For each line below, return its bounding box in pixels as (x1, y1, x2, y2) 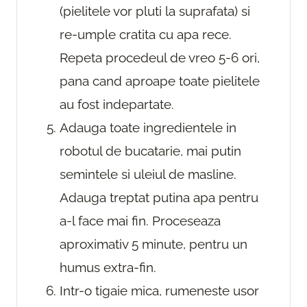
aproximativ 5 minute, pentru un (60, 236, 247, 252)
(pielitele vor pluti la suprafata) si (60, 3, 250, 19)
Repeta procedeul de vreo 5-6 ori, (60, 50, 260, 66)
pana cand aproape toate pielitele (60, 73, 260, 89)
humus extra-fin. (60, 260, 156, 275)
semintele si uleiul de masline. (60, 167, 236, 182)
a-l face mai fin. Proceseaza (60, 213, 221, 229)
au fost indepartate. (60, 97, 174, 112)
